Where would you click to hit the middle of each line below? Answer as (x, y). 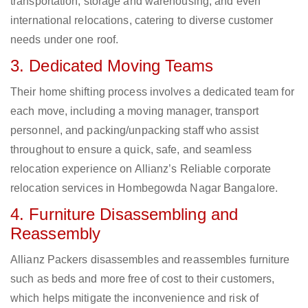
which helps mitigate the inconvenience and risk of (135, 298)
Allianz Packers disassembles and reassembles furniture (150, 260)
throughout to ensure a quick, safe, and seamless (131, 150)
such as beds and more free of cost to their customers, (143, 279)
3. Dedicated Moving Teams (112, 66)
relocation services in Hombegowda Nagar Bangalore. (144, 188)
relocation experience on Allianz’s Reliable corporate (141, 169)
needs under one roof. (65, 40)
